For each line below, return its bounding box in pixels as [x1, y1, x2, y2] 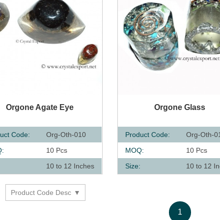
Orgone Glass [154, 103, 206, 111]
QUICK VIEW [136, 101, 175, 109]
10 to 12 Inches [46, 162, 94, 170]
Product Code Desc [11, 188, 71, 196]
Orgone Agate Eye [6, 103, 74, 111]
